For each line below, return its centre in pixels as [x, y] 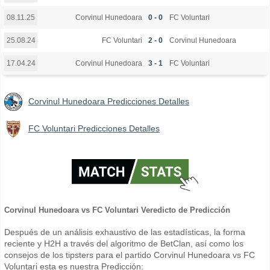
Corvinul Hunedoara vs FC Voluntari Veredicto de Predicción [117, 210]
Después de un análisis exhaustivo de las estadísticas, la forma [125, 232]
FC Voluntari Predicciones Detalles [94, 129]
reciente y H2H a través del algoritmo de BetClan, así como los [124, 243]
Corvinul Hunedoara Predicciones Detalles [109, 102]
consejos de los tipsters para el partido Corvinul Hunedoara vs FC [130, 255]
